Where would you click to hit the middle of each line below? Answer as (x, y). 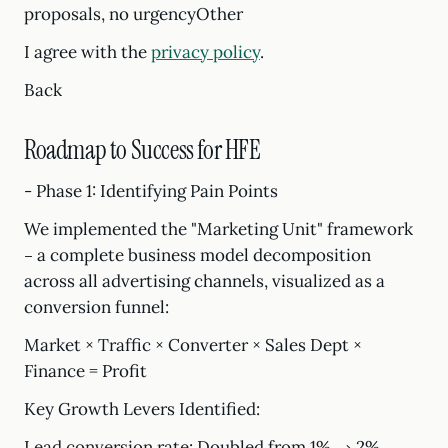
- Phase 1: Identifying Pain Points (151, 191)
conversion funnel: (96, 307)
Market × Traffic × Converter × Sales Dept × (193, 345)
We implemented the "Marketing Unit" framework (218, 229)
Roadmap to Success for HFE (142, 150)
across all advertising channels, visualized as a (204, 281)
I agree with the (87, 52)
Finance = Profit (85, 371)
